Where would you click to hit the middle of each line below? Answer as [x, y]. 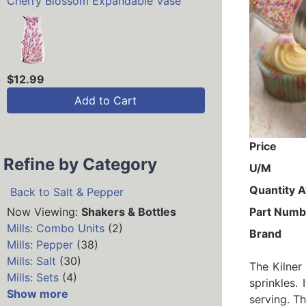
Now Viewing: [44, 212]
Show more [38, 294]
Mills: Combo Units [56, 228]
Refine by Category [80, 165]
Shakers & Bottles [129, 212]
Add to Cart [106, 101]
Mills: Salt [31, 261]
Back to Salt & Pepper [67, 192]
